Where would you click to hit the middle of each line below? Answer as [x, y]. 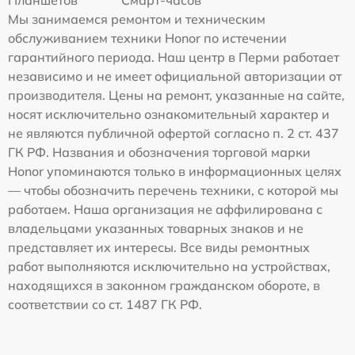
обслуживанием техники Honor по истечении [147, 38]
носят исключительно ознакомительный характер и [169, 115]
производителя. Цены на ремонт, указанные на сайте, [176, 95]
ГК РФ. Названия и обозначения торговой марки [159, 153]
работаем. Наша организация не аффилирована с [165, 210]
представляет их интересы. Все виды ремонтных [159, 248]
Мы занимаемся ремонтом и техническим [137, 19]
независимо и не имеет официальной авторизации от [175, 76]
